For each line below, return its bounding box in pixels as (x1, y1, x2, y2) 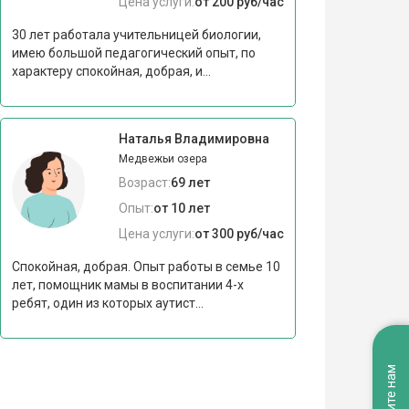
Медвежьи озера (118, 152, 207, 165)
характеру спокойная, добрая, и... (11, 63, 211, 79)
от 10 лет (152, 200, 210, 215)
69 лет (170, 174, 210, 190)
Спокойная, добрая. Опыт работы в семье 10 (11, 258, 280, 274)
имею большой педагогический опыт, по (11, 45, 256, 60)
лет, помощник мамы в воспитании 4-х (11, 277, 244, 292)
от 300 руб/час (194, 225, 284, 241)
